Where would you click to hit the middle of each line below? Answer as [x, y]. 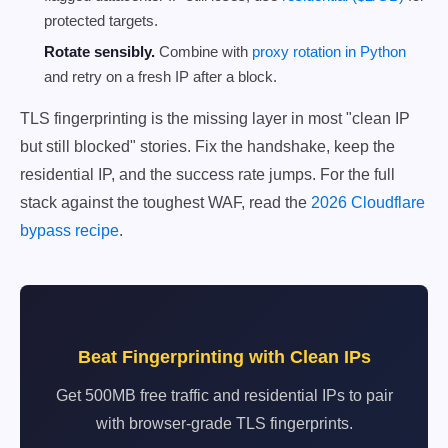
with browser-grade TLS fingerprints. [224, 423]
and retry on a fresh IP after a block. [160, 76]
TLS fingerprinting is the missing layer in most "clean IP [215, 118]
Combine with [203, 51]
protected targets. [101, 20]
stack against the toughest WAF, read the [165, 202]
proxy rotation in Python [329, 51]
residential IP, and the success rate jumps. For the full [207, 174]
